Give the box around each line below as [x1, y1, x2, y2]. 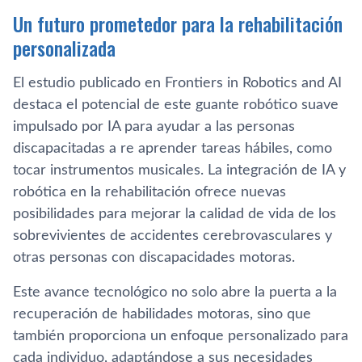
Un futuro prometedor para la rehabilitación [13, 9, 343, 38]
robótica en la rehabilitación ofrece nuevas [13, 185, 286, 200]
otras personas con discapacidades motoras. [13, 250, 295, 265]
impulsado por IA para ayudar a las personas [13, 120, 295, 134]
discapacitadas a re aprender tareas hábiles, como [13, 141, 332, 156]
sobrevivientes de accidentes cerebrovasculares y [13, 229, 332, 243]
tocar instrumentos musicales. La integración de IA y [13, 163, 346, 178]
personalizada [13, 33, 116, 62]
